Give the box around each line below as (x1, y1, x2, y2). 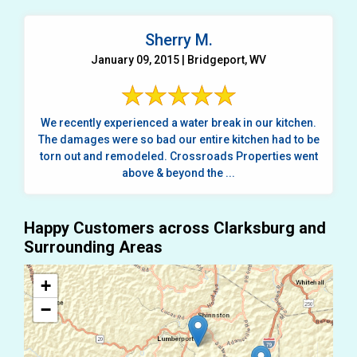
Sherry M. (144, 29, 213, 49)
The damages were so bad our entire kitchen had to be (37, 132, 320, 146)
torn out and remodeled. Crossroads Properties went (39, 149, 318, 163)
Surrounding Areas (24, 237, 163, 257)
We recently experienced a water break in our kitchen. (41, 116, 316, 129)
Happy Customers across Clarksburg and (24, 218, 326, 237)
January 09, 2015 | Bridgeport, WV (91, 53, 266, 66)
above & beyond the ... (122, 166, 235, 179)
